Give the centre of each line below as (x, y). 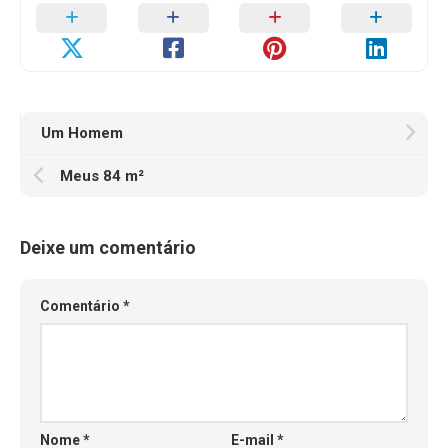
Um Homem (82, 133)
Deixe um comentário (108, 247)
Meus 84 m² (102, 176)
